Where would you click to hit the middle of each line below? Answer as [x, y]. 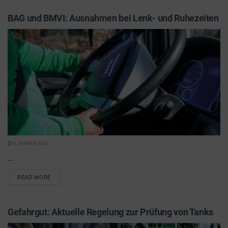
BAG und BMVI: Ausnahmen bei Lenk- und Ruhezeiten [113, 18]
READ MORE [34, 177]
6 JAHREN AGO [31, 143]
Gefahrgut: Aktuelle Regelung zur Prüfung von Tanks [110, 212]
